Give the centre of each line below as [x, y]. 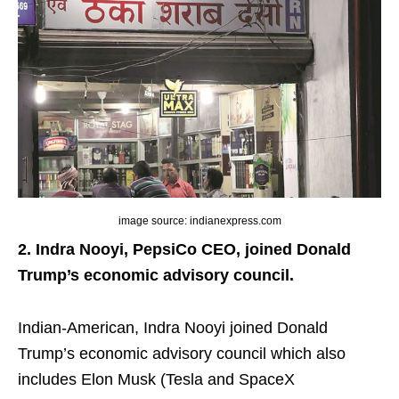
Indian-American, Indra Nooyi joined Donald [173, 327]
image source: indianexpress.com [199, 220]
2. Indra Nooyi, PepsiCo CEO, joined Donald [184, 249]
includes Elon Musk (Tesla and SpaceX [156, 379]
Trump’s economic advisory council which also [182, 353]
